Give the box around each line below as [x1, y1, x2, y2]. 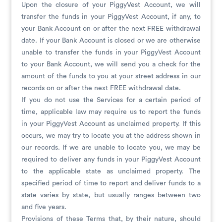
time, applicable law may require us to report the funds [21, 109, 201, 115]
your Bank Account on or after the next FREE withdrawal [21, 25, 201, 32]
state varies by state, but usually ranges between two [21, 192, 201, 199]
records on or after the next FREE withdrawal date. [21, 85, 181, 92]
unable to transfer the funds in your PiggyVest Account [21, 49, 201, 56]
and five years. [21, 204, 67, 211]
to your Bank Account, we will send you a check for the [21, 61, 201, 68]
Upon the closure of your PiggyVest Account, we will [21, 1, 201, 8]
